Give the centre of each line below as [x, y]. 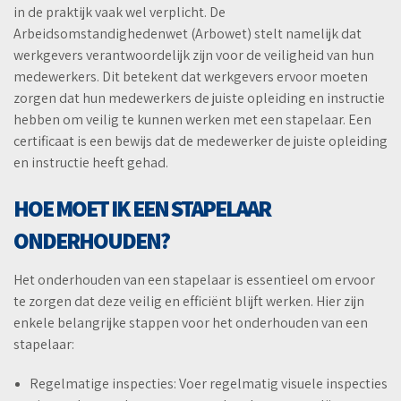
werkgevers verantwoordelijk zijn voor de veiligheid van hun [194, 55]
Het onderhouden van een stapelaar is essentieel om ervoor [194, 280]
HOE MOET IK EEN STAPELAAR [142, 208]
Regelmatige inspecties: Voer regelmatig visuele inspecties [209, 384]
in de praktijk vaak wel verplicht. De [119, 13]
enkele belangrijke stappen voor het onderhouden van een [191, 323]
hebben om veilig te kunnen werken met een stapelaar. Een [192, 120]
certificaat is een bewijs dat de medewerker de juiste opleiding [200, 141]
